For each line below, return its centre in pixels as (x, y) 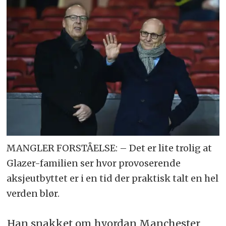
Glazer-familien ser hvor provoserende (94, 163)
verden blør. (33, 193)
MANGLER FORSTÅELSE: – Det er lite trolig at (109, 148)
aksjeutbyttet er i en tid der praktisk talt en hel (113, 178)
